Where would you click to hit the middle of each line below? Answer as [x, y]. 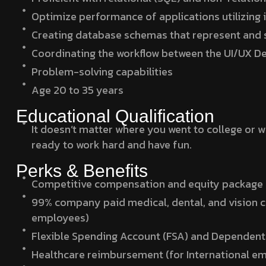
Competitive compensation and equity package [148, 183]
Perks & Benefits [82, 170]
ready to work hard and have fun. [112, 144]
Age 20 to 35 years [78, 90]
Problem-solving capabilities [102, 71]
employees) [61, 217]
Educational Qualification [115, 116]
